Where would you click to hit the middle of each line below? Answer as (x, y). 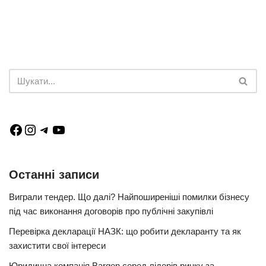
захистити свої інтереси (57, 246)
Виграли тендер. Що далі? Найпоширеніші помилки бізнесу (129, 197)
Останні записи (54, 175)
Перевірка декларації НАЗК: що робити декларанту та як (125, 232)
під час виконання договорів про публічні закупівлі (111, 211)
